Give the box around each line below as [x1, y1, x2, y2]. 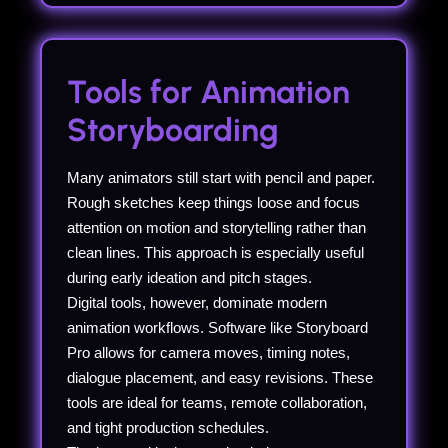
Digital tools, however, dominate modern [67, 293, 327, 311]
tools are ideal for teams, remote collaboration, [67, 393, 367, 411]
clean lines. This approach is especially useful [67, 243, 364, 261]
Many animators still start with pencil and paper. [67, 168, 375, 186]
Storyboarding [67, 110, 279, 149]
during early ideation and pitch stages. [67, 268, 312, 286]
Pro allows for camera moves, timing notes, [67, 343, 350, 361]
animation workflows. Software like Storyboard [67, 318, 368, 336]
